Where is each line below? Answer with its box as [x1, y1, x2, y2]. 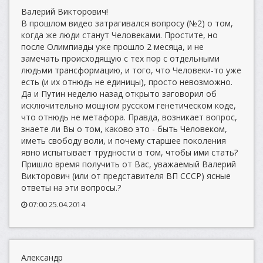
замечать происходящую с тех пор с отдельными [21, 53, 220, 64]
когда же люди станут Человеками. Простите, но [21, 29, 218, 41]
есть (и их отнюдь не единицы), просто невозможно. [21, 76, 232, 87]
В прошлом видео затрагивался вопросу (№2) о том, [21, 18, 233, 29]
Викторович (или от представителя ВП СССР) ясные [21, 170, 231, 181]
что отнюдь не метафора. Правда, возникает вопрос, [21, 112, 237, 123]
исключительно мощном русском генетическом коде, [21, 100, 236, 111]
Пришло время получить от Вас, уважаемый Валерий [21, 159, 236, 170]
